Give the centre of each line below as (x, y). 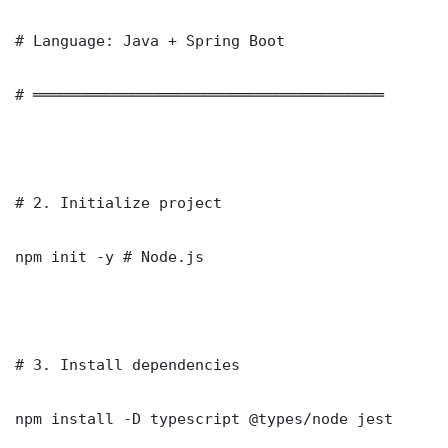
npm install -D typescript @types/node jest (204, 418)
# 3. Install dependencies (127, 364)
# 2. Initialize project (118, 202)
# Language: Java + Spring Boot (150, 40)
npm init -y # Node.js (109, 256)
